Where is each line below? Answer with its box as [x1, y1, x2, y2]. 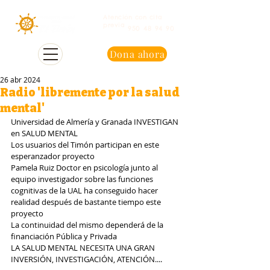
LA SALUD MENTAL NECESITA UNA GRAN [11, 242, 157, 253]
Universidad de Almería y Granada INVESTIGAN [11, 116, 180, 127]
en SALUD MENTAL [11, 128, 78, 139]
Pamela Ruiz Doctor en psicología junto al [11, 162, 160, 173]
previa [103, 21, 125, 29]
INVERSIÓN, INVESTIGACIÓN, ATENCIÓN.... [11, 254, 162, 265]
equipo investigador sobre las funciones [11, 174, 155, 184]
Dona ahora [109, 48, 165, 60]
